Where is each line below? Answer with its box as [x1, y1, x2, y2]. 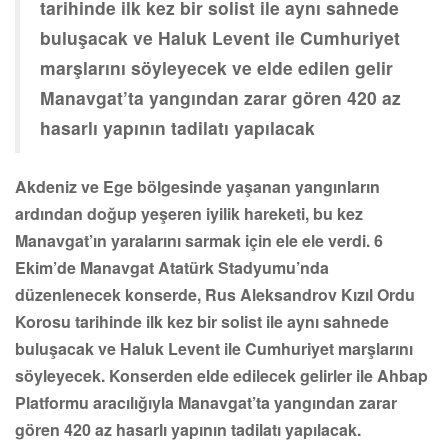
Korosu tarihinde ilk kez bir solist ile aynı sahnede [15, 309, 389, 333]
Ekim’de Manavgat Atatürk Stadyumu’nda [15, 255, 329, 279]
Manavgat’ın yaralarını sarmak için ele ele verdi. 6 [15, 228, 383, 252]
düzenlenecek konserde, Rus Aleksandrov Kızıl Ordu [15, 282, 415, 306]
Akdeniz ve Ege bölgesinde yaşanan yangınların [15, 174, 380, 198]
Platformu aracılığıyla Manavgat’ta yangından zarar [15, 390, 397, 414]
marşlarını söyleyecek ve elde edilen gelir [40, 54, 393, 80]
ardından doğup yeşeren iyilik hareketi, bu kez [15, 201, 363, 225]
